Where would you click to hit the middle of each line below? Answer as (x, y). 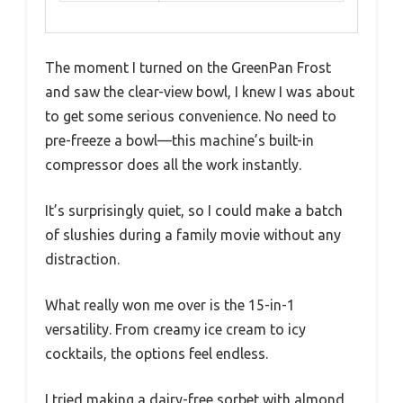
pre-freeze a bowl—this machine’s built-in (179, 141)
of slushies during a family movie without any (193, 235)
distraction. (82, 260)
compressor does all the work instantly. (173, 165)
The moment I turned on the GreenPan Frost (188, 68)
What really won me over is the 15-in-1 (170, 305)
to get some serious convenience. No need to (191, 116)
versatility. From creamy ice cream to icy (175, 330)
